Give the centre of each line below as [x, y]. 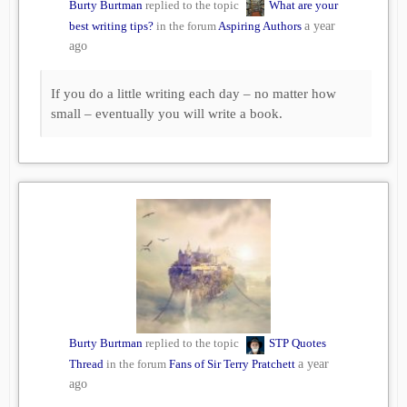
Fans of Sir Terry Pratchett [232, 364]
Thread [86, 364]
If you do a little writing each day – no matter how [194, 94]
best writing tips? [111, 26]
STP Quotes [298, 343]
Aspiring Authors [260, 26]
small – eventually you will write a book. [167, 114]
